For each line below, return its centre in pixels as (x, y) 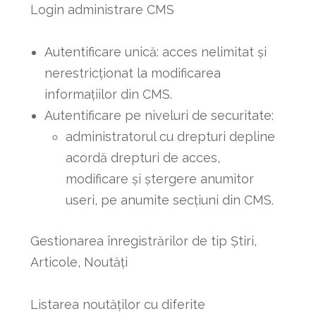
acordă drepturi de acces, (142, 157)
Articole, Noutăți (79, 262)
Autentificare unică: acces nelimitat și (155, 51)
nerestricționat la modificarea (132, 73)
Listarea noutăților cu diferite (117, 304)
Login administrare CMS (102, 9)
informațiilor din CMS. (108, 94)
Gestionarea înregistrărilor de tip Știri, (143, 241)
